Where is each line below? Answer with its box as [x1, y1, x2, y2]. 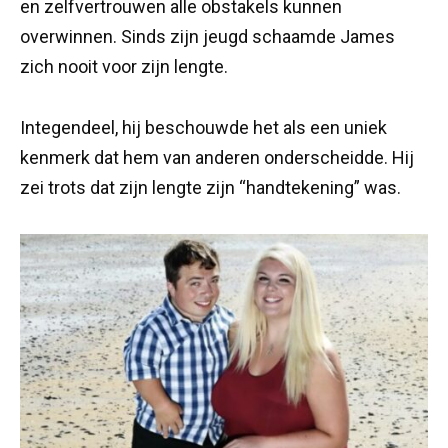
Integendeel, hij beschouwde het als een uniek [20, 117, 387, 139]
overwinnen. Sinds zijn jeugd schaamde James [20, 26, 395, 48]
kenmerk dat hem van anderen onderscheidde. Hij [20, 147, 414, 169]
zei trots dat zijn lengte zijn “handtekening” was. [20, 177, 401, 199]
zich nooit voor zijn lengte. [20, 56, 228, 78]
